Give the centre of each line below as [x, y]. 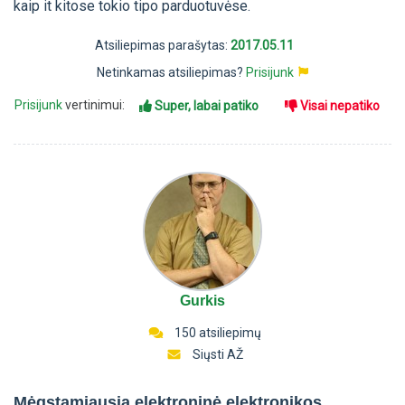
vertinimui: [95, 105]
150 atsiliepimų [216, 333]
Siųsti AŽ [217, 355]
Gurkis [202, 301]
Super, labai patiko [207, 106]
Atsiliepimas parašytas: [163, 46]
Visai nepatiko [340, 106]
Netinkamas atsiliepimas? [171, 73]
